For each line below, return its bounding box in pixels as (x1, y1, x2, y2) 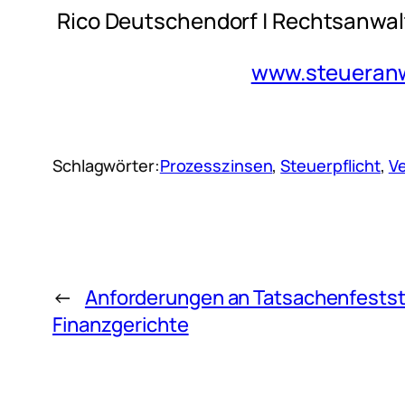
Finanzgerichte (52, 310, 189, 338)
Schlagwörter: (52, 154, 160, 176)
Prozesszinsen (159, 154, 273, 176)
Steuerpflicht (280, 154, 381, 176)
